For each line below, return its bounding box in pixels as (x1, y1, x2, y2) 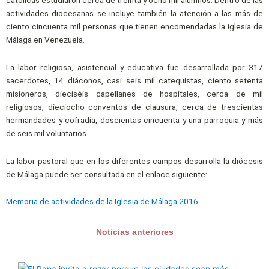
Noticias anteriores (95, 228, 174, 237)
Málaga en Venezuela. (6, 34, 85, 44)
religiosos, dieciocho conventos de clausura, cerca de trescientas (6, 101, 263, 112)
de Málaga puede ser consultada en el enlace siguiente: (6, 169, 207, 179)
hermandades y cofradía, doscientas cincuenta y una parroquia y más (6, 115, 263, 125)
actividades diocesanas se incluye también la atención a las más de (6, 8, 263, 18)
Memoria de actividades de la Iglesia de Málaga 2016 (6, 196, 198, 207)
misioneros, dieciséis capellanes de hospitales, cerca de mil (6, 88, 263, 98)
